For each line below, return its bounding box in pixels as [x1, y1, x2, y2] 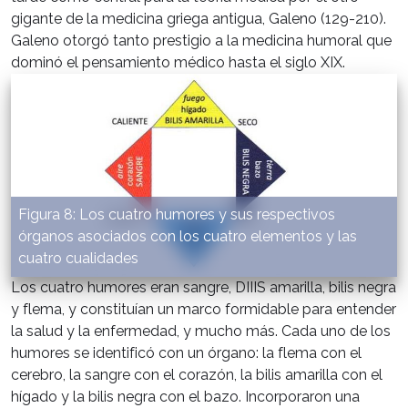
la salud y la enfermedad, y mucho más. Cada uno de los [11, 322, 391, 341]
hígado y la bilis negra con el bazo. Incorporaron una [11, 388, 360, 406]
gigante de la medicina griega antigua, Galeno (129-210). [11, 10, 386, 28]
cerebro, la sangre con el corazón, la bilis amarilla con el [11, 366, 382, 384]
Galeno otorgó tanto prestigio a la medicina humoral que [11, 32, 392, 50]
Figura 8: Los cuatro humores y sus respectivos [18, 206, 335, 224]
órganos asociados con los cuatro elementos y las [18, 228, 357, 246]
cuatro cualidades [18, 250, 138, 268]
